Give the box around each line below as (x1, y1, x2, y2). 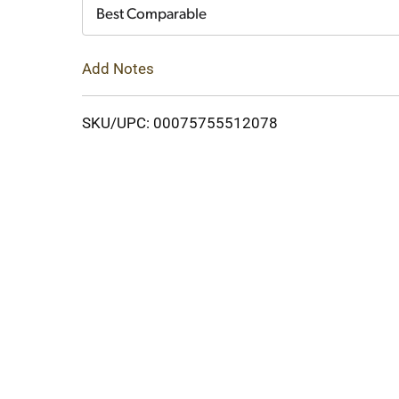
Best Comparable (96, 7, 207, 22)
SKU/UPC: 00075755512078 (82, 113, 278, 132)
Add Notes (82, 59, 154, 77)
